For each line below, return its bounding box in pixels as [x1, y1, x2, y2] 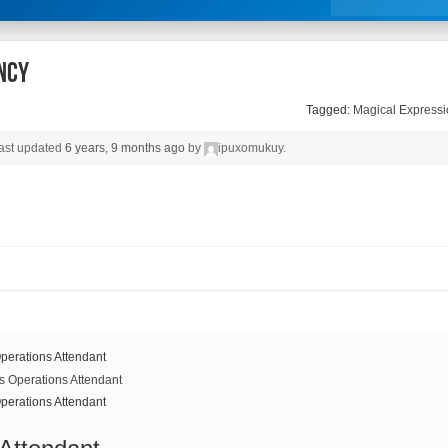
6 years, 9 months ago [64, 141, 185, 156]
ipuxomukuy [217, 141, 283, 156]
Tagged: [305, 103, 353, 118]
